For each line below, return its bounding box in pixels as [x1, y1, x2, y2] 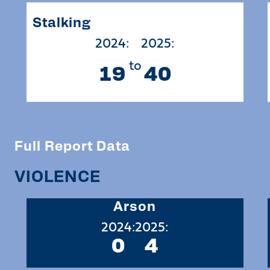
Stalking [32, 12, 91, 30]
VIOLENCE [14, 164, 101, 186]
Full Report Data [14, 136, 130, 154]
